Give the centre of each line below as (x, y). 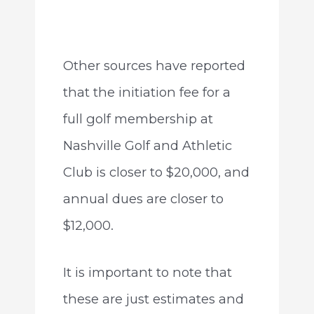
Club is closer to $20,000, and (156, 172)
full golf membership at (138, 119)
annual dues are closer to (143, 199)
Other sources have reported (154, 66)
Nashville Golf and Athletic (147, 146)
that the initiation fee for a (146, 93)
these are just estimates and (153, 299)
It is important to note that (147, 273)
